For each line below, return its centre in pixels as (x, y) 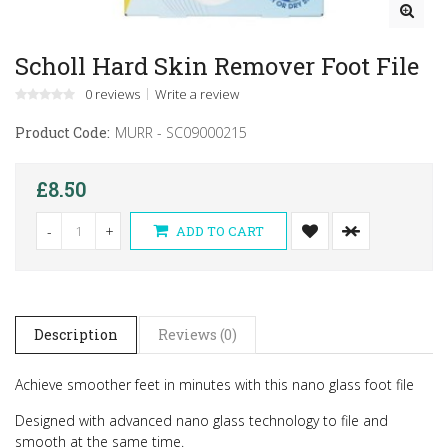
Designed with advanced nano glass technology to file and (201, 420)
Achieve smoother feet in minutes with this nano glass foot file (214, 384)
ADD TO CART (218, 230)
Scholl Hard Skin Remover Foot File (217, 65)
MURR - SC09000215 (181, 132)
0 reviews (112, 93)
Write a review (197, 93)
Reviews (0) (197, 334)
